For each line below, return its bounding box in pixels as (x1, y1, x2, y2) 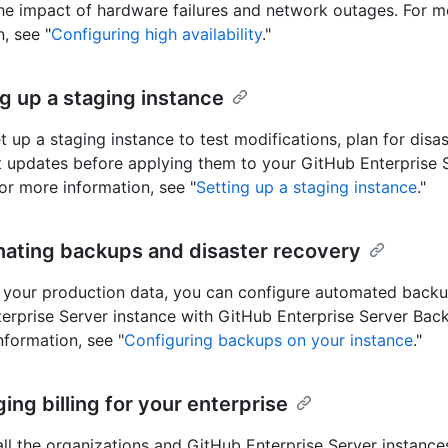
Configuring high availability (51, 24, 262, 45)
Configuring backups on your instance (124, 330, 413, 351)
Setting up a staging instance (196, 177, 417, 198)
